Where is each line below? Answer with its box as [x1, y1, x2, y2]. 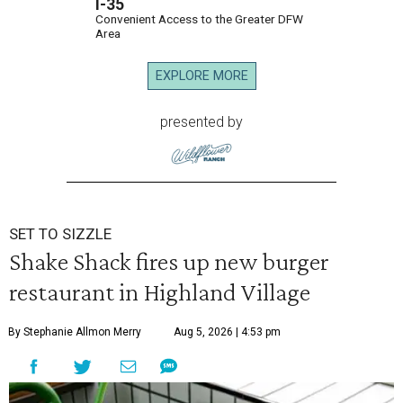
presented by [160, 113, 243, 130]
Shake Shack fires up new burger [9, 246, 329, 275]
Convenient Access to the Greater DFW [95, 12, 303, 26]
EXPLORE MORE [155, 68, 248, 84]
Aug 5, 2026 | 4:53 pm [174, 325, 281, 338]
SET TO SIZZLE [9, 224, 112, 243]
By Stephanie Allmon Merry [8, 325, 141, 338]
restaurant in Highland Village [9, 276, 310, 306]
